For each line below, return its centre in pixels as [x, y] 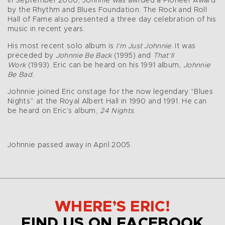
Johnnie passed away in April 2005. [70, 145]
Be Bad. [21, 75]
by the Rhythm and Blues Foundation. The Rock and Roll [107, 10]
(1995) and [132, 56]
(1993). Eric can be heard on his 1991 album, [105, 66]
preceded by [32, 56]
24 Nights [117, 111]
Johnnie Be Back [84, 56]
